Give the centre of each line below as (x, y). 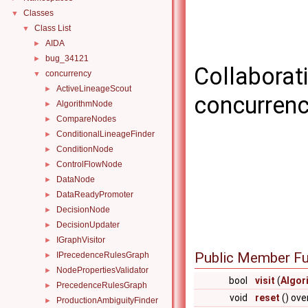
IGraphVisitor (81, 240)
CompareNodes (86, 119)
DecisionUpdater (88, 225)
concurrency (68, 74)
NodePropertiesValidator (102, 270)
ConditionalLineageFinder (106, 134)
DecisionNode (83, 210)
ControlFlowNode (89, 164)
